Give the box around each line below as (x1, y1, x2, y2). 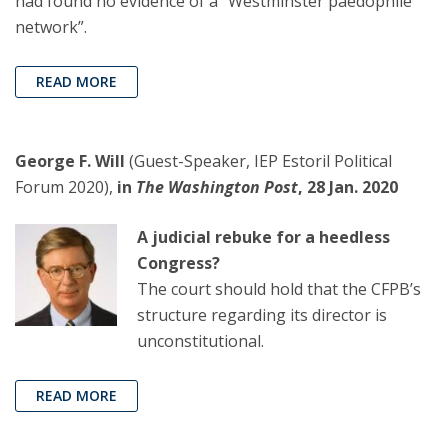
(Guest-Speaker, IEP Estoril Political (129, 150, 392, 173)
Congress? (137, 252, 220, 275)
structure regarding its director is (137, 304, 387, 327)
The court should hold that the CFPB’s (137, 278, 421, 301)
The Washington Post (136, 176, 298, 199)
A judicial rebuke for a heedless (137, 226, 390, 249)
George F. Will (15, 150, 129, 173)
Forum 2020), (15, 176, 113, 199)
